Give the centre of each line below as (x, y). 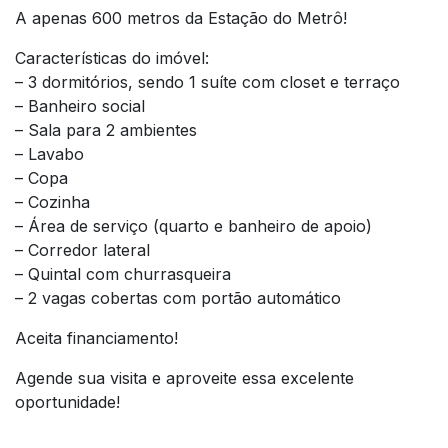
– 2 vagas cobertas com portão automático (178, 297)
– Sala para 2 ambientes (106, 129)
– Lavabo (49, 153)
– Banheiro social (80, 105)
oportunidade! (67, 401)
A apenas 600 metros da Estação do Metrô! (181, 17)
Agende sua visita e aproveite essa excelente (184, 377)
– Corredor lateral (82, 249)
